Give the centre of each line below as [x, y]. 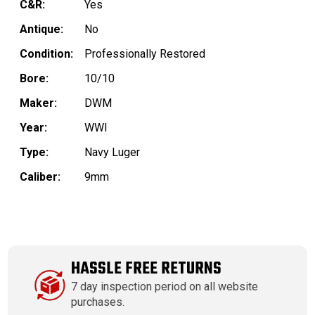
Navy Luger [112, 153]
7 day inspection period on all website [165, 287]
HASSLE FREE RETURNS [147, 269]
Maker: [38, 103]
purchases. [98, 302]
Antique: [41, 30]
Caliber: [40, 177]
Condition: [46, 54]
